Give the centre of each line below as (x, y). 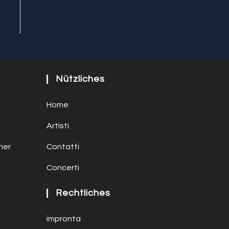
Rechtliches (83, 193)
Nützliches (80, 79)
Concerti (63, 168)
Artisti (58, 126)
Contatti (63, 147)
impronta (64, 219)
